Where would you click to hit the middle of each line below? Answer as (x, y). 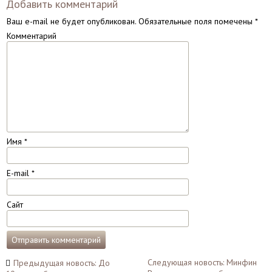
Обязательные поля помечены (195, 21)
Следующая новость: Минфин (202, 262)
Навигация (38, 262)
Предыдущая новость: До (61, 263)
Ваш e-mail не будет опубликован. (71, 21)
